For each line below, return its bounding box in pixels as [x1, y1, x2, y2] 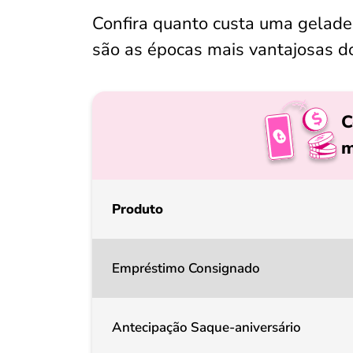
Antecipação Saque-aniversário [112, 318, 301, 336]
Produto [112, 200, 163, 218]
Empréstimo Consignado [112, 259, 260, 277]
